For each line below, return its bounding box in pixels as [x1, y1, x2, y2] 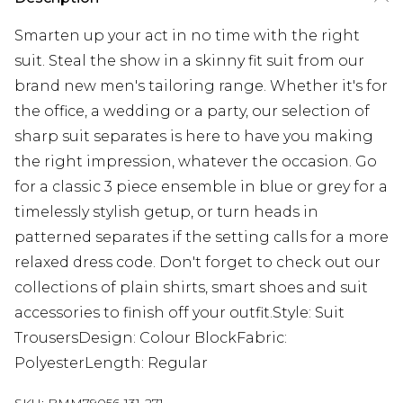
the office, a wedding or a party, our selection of [14, 103, 370, 120]
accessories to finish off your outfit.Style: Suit [14, 304, 345, 321]
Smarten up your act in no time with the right [14, 27, 360, 44]
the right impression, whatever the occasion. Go [14, 153, 377, 170]
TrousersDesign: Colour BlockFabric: [14, 329, 287, 346]
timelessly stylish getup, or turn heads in [14, 203, 318, 220]
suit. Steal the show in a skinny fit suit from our [14, 52, 364, 69]
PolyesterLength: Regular [14, 354, 208, 372]
